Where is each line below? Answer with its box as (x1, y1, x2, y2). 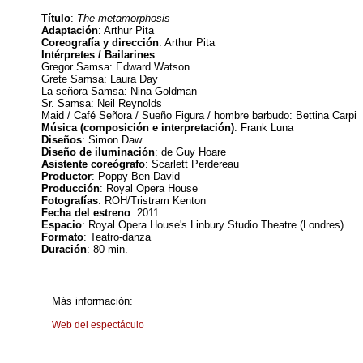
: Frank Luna (234, 122, 293, 134)
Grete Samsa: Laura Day (41, 73, 158, 85)
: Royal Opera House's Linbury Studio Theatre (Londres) (82, 219, 344, 231)
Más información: (52, 295, 133, 307)
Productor (41, 170, 92, 182)
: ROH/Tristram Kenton (98, 194, 206, 207)
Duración (41, 243, 87, 255)
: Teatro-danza (83, 231, 151, 243)
